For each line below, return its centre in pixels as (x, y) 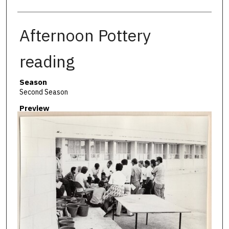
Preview (34, 108)
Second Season (43, 92)
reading (47, 61)
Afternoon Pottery (85, 35)
